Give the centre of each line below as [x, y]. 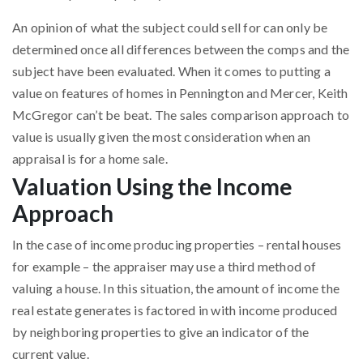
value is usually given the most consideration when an [162, 136]
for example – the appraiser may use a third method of [164, 266]
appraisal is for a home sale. [90, 158]
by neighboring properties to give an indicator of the [161, 331]
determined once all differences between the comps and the [181, 49]
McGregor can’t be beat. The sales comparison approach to [181, 114]
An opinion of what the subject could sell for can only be [170, 27]
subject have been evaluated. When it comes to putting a [172, 70]
